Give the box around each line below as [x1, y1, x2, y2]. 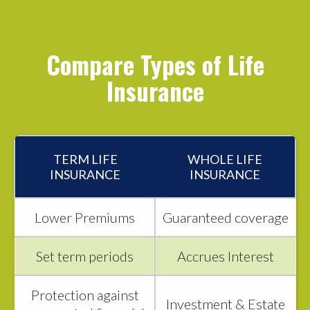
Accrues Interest [177, 248, 274, 265]
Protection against [30, 286, 139, 304]
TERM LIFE [53, 152, 118, 167]
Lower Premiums [35, 209, 135, 226]
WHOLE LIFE [188, 152, 262, 167]
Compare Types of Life [46, 46, 264, 83]
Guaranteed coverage [163, 209, 289, 226]
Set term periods [36, 248, 134, 265]
